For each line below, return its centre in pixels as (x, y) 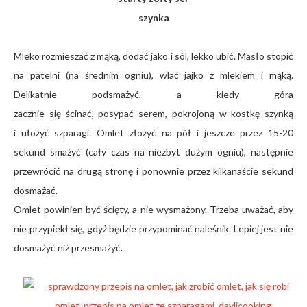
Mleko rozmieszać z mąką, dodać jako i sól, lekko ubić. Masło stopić (153, 56)
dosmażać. (36, 190)
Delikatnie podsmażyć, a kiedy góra (153, 94)
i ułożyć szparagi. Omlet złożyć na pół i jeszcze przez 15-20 (153, 133)
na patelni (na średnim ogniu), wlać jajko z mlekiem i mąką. (153, 75)
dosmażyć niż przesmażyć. (68, 248)
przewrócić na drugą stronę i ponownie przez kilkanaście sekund (153, 171)
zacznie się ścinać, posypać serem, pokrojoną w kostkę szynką (153, 113)
